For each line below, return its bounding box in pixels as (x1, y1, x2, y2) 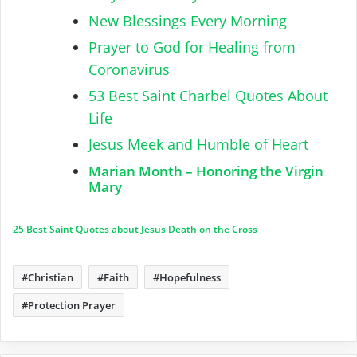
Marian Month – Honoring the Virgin (88, 162, 324, 181)
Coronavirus (88, 60, 170, 80)
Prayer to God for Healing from (88, 37, 296, 57)
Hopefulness (159, 270, 221, 285)
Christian (28, 270, 73, 285)
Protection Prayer (28, 298, 116, 313)
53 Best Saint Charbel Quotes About (88, 86, 328, 106)
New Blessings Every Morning (88, 11, 287, 31)
